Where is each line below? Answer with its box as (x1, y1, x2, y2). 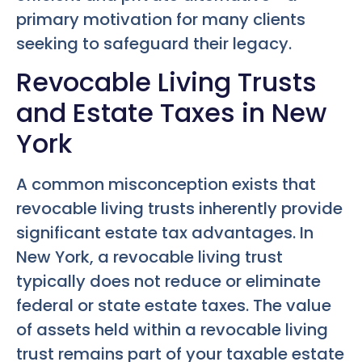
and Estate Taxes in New (16, 95, 326, 132)
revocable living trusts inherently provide (16, 197, 343, 221)
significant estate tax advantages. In (16, 221, 314, 245)
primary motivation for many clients (16, 7, 305, 31)
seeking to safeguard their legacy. (16, 32, 292, 55)
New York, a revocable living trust (16, 246, 283, 269)
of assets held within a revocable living (16, 318, 328, 342)
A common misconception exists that (16, 173, 316, 196)
